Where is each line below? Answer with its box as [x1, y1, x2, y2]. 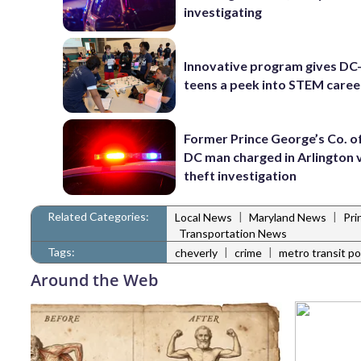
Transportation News [179, 226, 287, 240]
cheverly [175, 246, 218, 260]
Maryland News [249, 210, 326, 225]
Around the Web [31, 268, 158, 291]
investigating [184, 4, 263, 20]
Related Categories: [48, 209, 149, 223]
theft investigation [184, 168, 297, 184]
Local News [175, 210, 232, 225]
